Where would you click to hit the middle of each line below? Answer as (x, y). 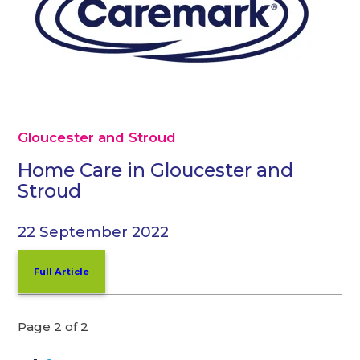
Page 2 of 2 (53, 326)
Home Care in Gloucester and (156, 170)
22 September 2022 (94, 231)
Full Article (62, 271)
